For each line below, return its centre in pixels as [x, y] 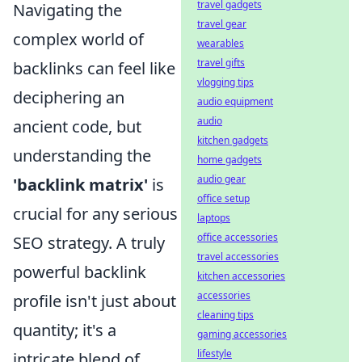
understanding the [82, 155]
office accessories [238, 237]
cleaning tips [225, 315]
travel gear [222, 24]
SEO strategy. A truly [89, 242]
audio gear [221, 179]
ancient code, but [77, 126]
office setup [223, 198]
